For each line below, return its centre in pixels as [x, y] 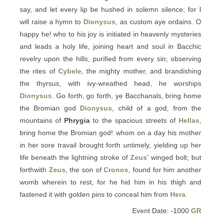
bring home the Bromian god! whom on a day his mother [110, 133]
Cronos [116, 170]
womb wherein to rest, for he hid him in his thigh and [110, 182]
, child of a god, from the [157, 108]
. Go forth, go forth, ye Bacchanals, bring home [127, 96]
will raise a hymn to [52, 22]
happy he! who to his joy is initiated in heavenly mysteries [110, 34]
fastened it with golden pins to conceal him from [95, 194]
